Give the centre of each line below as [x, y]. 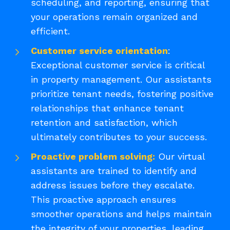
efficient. [50, 31]
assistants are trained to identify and [114, 170]
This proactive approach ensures [103, 199]
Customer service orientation [99, 50]
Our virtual [180, 156]
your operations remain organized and [114, 16]
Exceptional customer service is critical [118, 65]
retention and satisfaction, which [104, 122]
